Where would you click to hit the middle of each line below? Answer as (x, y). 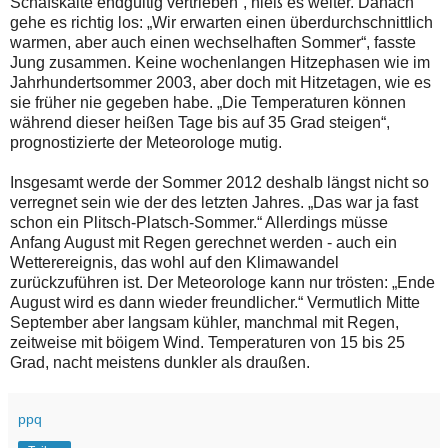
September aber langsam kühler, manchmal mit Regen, (204, 323)
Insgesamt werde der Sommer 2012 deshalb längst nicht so (219, 183)
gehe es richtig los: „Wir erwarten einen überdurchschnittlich (221, 23)
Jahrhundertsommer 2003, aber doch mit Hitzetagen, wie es (220, 83)
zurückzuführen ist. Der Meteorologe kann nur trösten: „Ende (222, 283)
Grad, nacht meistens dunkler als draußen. (160, 363)
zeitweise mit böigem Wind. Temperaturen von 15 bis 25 (207, 343)
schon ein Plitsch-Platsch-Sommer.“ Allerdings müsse (199, 223)
